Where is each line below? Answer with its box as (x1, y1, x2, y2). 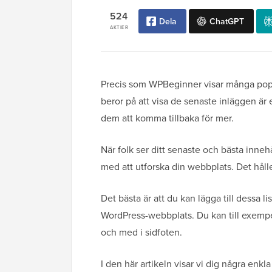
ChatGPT (209, 15, 244, 28)
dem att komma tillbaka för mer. (101, 111, 234, 126)
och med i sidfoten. (101, 225, 182, 240)
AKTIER (109, 24, 129, 32)
